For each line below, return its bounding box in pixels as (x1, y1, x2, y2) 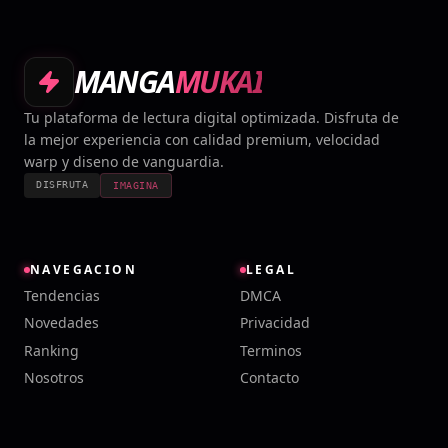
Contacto (240, 368, 299, 388)
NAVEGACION (30, 261, 137, 279)
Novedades (24, 313, 99, 333)
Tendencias (24, 285, 100, 305)
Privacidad (240, 313, 310, 333)
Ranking (24, 340, 79, 360)
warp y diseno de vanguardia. (24, 152, 224, 172)
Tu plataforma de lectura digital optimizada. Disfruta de (24, 108, 399, 128)
